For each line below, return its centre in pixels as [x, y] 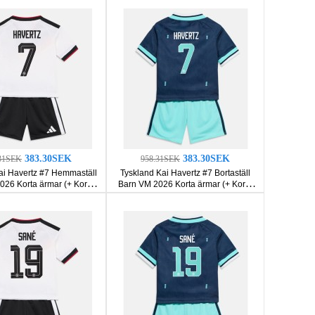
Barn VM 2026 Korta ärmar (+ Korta [185, 184]
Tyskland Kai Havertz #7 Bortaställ [185, 173]
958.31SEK [160, 159]
